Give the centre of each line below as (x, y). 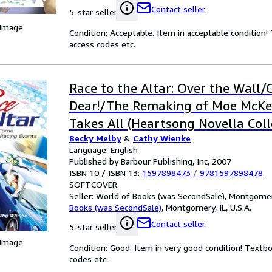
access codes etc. (102, 44)
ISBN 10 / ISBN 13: (106, 173)
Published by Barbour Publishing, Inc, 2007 (150, 161)
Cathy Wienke (162, 138)
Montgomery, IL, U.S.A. (209, 207)
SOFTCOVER (93, 184)
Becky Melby (95, 138)
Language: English (104, 150)
